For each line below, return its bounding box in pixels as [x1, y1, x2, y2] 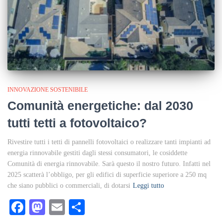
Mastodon [45, 198, 108, 216]
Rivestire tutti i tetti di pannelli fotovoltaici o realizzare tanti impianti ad [7, 138, 211, 146]
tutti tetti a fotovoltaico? [7, 115, 147, 130]
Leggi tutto [133, 181, 164, 189]
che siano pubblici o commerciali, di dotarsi [7, 181, 130, 189]
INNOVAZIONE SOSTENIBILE [7, 86, 88, 93]
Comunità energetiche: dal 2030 [7, 98, 193, 112]
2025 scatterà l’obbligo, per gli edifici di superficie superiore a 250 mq [7, 170, 207, 178]
